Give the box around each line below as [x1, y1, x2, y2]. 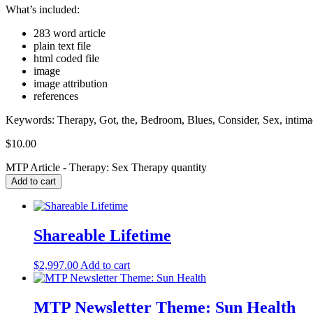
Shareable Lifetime [34, 226, 171, 245]
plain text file [34, 39, 91, 52]
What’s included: [6, 3, 80, 15]
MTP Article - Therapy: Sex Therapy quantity [6, 161, 207, 173]
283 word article [34, 27, 105, 39]
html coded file [34, 52, 99, 64]
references [34, 89, 78, 102]
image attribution [34, 77, 108, 89]
